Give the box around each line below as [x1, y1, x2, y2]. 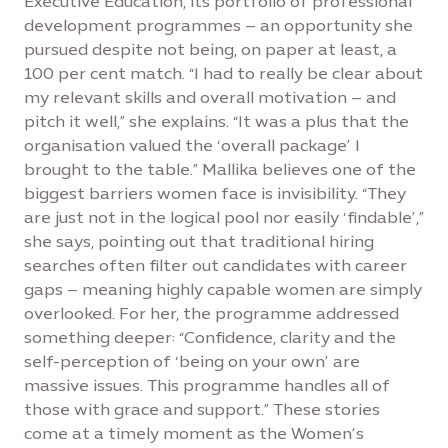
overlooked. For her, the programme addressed [24, 304, 399, 323]
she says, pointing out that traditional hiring [24, 232, 374, 251]
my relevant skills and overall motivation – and [24, 88, 396, 107]
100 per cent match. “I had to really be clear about [24, 64, 423, 83]
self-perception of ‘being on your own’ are [24, 352, 360, 371]
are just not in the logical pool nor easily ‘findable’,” [24, 208, 424, 227]
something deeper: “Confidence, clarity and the [24, 328, 396, 347]
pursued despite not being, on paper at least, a [24, 40, 397, 59]
